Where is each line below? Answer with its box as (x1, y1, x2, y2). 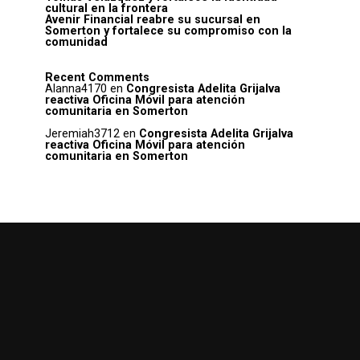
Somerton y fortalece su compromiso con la (45, 24, 292, 38)
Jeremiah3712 (45, 127, 120, 141)
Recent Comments (45, 71, 149, 84)
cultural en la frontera (45, 2, 168, 15)
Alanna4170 (45, 82, 107, 96)
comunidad (45, 35, 108, 49)
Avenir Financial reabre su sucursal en (45, 13, 260, 27)
